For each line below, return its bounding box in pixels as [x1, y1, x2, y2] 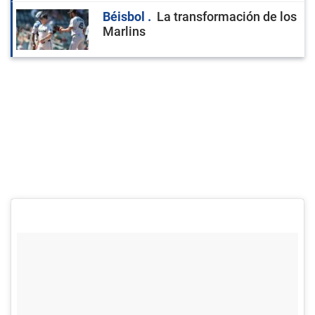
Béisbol [103, 9, 148, 24]
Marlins [103, 24, 146, 39]
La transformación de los [157, 9, 297, 24]
